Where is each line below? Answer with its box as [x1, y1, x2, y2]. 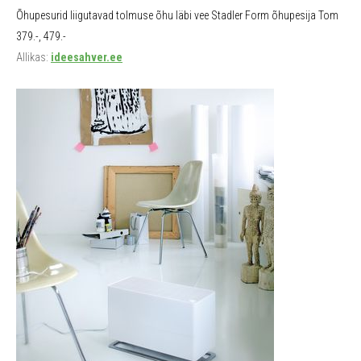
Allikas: [16, 51, 51, 64]
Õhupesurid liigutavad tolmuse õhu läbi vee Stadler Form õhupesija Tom [16, 9, 338, 23]
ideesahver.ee [51, 51, 122, 64]
